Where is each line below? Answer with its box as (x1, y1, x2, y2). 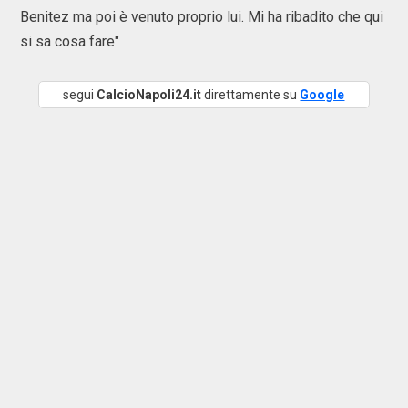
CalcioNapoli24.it (97, 87, 202, 102)
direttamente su (201, 87, 301, 102)
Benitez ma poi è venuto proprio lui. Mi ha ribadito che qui (20, 8, 383, 25)
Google (300, 87, 345, 102)
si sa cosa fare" (20, 33, 119, 50)
